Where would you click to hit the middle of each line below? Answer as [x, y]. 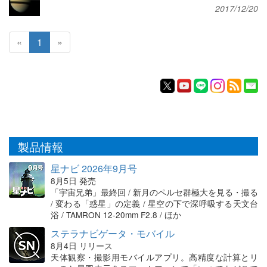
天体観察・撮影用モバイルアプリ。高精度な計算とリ [154, 257]
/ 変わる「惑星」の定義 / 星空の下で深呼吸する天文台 [154, 204]
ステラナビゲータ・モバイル [113, 234]
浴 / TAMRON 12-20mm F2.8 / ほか [116, 215]
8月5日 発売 [73, 181]
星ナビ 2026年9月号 [94, 169]
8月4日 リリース [82, 246]
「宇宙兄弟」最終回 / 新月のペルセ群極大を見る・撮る [154, 192]
